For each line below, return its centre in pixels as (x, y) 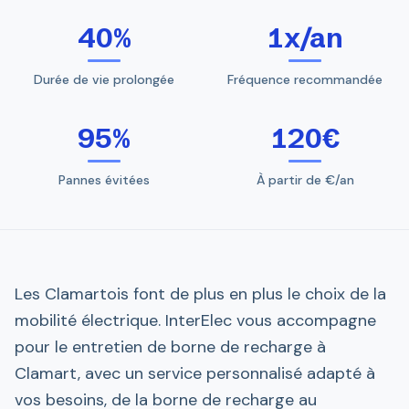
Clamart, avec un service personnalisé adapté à (195, 373)
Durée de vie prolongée (104, 79)
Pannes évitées (104, 180)
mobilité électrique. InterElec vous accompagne (195, 320)
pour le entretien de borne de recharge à (170, 347)
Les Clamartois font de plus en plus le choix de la (200, 294)
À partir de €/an (305, 180)
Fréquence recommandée (305, 79)
